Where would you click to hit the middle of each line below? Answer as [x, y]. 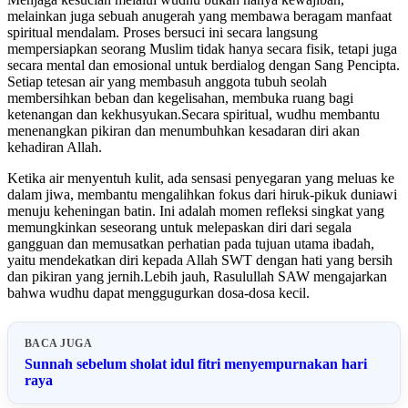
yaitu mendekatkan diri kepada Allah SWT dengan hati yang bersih [200, 260]
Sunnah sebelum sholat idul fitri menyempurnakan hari [196, 363]
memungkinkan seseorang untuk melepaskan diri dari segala [179, 227]
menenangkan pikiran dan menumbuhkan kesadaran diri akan [184, 130]
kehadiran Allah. [55, 147]
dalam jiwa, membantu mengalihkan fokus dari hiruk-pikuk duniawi [202, 194]
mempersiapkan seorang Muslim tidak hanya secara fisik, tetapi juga [202, 48]
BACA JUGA [59, 343]
